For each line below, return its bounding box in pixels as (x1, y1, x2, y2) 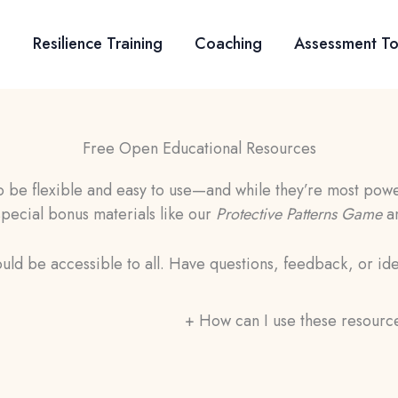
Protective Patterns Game (216, 203, 382, 226)
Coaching (195, 32, 263, 56)
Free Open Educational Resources (82, 137, 316, 160)
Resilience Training (33, 32, 163, 56)
